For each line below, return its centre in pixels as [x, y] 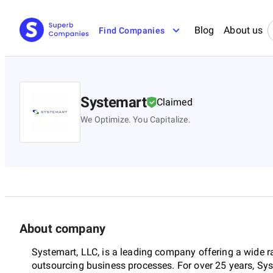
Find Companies [132, 30]
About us [243, 30]
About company [62, 228]
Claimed [174, 102]
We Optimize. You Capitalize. [136, 119]
